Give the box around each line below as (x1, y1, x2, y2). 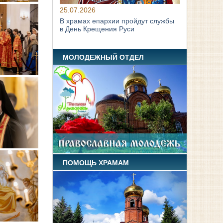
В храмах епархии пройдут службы (60, 17, 175, 25)
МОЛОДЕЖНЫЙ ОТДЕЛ (63, 53, 144, 61)
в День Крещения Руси (60, 25, 135, 33)
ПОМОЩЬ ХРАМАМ (63, 158, 129, 167)
